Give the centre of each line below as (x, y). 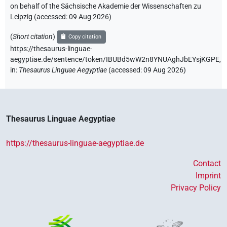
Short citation (33, 36)
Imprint (208, 175)
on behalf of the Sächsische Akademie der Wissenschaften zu (106, 6)
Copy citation (85, 36)
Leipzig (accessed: (40, 17)
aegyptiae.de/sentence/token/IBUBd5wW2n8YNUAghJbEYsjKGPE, (116, 59)
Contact (207, 163)
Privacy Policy (196, 187)
